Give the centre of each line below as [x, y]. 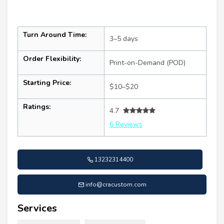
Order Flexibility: [52, 58]
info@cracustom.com [116, 184]
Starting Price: [47, 82]
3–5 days [124, 38]
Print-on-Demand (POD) [147, 62]
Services [37, 208]
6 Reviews [126, 124]
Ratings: [37, 106]
